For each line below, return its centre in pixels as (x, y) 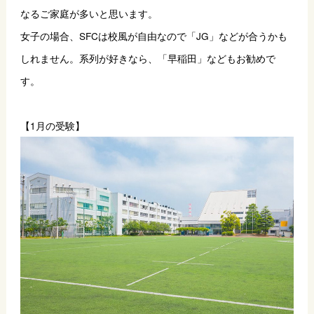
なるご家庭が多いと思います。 (89, 13)
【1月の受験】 (52, 125)
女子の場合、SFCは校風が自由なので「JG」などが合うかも (153, 35)
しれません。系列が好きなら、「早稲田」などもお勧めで (148, 58)
